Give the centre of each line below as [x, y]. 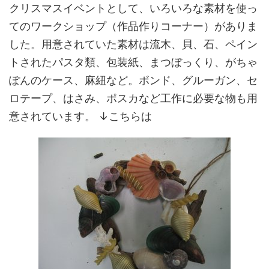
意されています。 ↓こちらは [80, 116]
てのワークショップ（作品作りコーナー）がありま [133, 26]
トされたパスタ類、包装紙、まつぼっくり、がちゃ [133, 62]
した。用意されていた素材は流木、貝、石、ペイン [133, 44]
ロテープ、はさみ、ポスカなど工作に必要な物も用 [133, 98]
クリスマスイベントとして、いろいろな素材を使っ [133, 8]
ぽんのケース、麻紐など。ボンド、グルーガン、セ [133, 80]
